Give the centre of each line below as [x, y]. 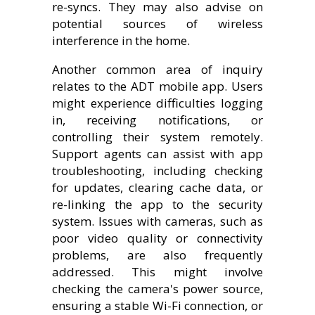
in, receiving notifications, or [157, 120]
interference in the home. [121, 41]
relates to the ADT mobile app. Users [157, 86]
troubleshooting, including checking [157, 171]
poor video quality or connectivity [157, 238]
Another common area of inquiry [157, 70]
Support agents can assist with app [157, 154]
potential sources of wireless [157, 24]
